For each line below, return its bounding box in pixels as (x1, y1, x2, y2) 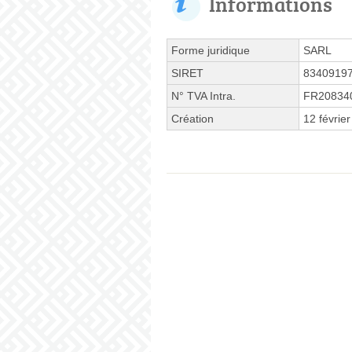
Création (171, 112, 214, 125)
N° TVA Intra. (171, 89, 236, 102)
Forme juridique (171, 43, 250, 57)
